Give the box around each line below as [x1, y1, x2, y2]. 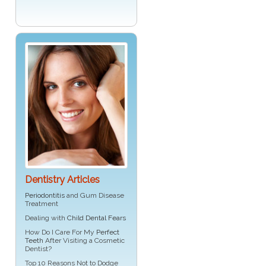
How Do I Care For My [25, 228, 96, 237]
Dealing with [25, 214, 67, 223]
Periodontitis [25, 191, 65, 200]
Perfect [96, 228, 119, 237]
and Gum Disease [65, 191, 124, 200]
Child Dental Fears [67, 214, 126, 223]
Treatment [25, 199, 58, 208]
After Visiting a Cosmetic [43, 236, 125, 245]
